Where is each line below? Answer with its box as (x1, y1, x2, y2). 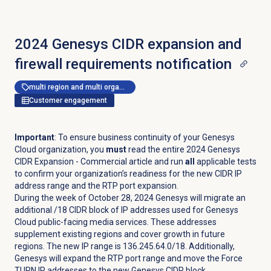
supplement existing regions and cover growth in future (14, 229, 225, 239)
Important (14, 132, 54, 142)
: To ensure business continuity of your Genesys (54, 132, 235, 142)
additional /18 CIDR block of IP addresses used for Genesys (14, 204, 238, 215)
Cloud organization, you (14, 144, 106, 154)
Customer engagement (28, 96, 107, 105)
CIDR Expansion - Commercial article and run (14, 156, 185, 166)
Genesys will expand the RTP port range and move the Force (14, 253, 243, 263)
